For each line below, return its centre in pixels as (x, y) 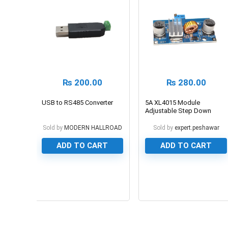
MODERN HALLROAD (93, 127)
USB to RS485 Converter (77, 102)
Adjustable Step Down (178, 110)
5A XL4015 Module (173, 102)
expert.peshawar (197, 127)
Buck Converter (167, 119)
